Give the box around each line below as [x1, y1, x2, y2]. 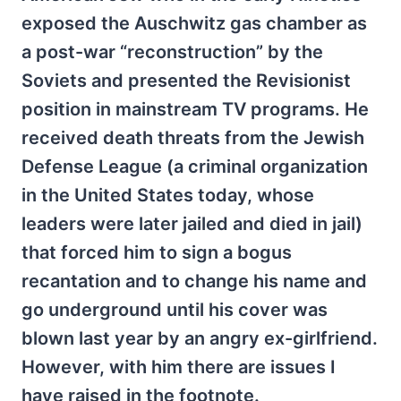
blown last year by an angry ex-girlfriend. [21, 327, 378, 349]
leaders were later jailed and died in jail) [21, 212, 363, 235]
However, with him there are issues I [21, 355, 336, 378]
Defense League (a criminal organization [21, 155, 368, 177]
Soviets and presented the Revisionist [21, 69, 351, 91]
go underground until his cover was [21, 298, 328, 320]
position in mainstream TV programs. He [21, 98, 369, 120]
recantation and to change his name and [21, 269, 367, 292]
